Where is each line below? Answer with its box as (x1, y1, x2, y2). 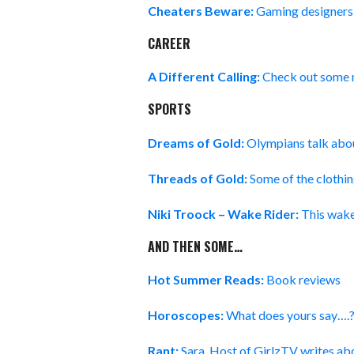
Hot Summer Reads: (148, 272, 264, 288)
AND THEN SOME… (148, 236, 243, 256)
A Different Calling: (148, 69, 262, 85)
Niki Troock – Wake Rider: (148, 205, 299, 221)
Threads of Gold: (148, 170, 250, 186)
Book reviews (264, 272, 343, 288)
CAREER (148, 33, 190, 53)
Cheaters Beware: (148, 2, 256, 18)
